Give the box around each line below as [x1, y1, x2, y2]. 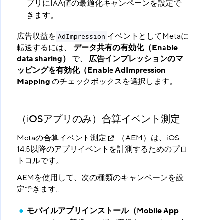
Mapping [16, 76, 50, 87]
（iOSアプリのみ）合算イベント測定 [16, 113, 180, 126]
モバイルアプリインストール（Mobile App [26, 205, 179, 217]
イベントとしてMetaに [107, 31, 189, 42]
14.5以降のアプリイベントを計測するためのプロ [16, 144, 188, 155]
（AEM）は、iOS [115, 133, 179, 144]
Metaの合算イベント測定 [16, 133, 106, 144]
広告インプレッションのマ [88, 54, 183, 65]
